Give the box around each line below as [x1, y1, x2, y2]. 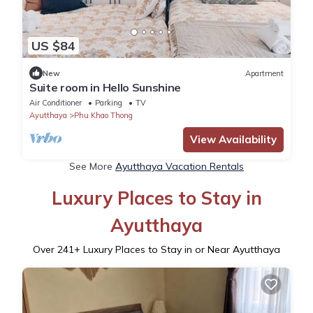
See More [69, 160, 115, 173]
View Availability [190, 133, 277, 147]
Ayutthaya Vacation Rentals [115, 160, 244, 173]
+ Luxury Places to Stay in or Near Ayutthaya [74, 243, 280, 256]
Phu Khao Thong [74, 110, 133, 121]
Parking [95, 98, 122, 108]
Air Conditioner [29, 98, 82, 108]
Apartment [245, 68, 284, 78]
